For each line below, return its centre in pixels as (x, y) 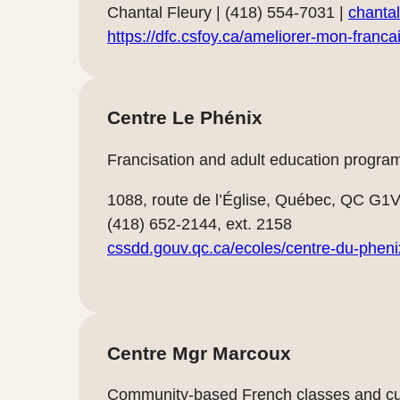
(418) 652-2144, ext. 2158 (200, 224)
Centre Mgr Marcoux (199, 353)
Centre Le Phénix (185, 118)
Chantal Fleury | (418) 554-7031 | (228, 13)
